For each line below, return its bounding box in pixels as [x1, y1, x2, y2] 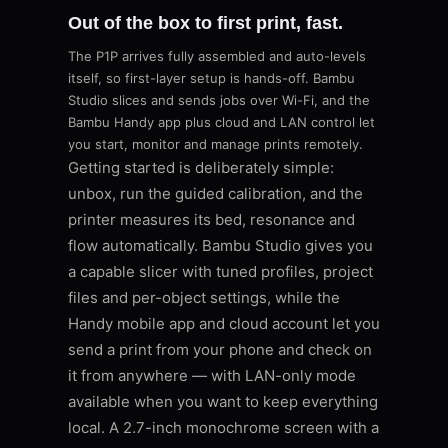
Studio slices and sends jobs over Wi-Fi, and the [68, 92, 370, 109]
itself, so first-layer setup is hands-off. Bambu [68, 70, 355, 87]
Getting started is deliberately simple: [68, 158, 334, 178]
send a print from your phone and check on [68, 340, 372, 360]
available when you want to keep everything [68, 392, 378, 412]
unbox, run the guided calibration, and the [68, 184, 363, 204]
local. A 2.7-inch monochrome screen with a [68, 418, 379, 438]
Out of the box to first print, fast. [68, 13, 343, 34]
